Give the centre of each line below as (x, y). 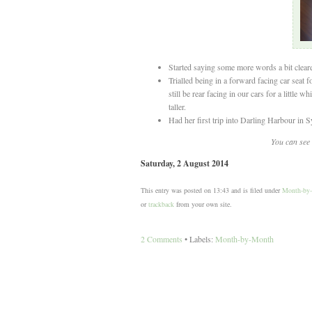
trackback (161, 204)
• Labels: (198, 239)
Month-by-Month (244, 239)
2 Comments (161, 239)
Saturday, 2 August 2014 (184, 164)
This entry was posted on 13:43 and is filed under (211, 190)
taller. (177, 107)
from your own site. (203, 204)
